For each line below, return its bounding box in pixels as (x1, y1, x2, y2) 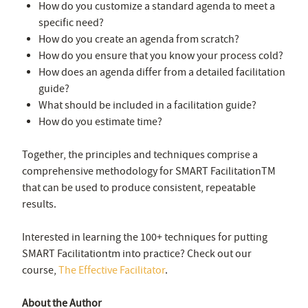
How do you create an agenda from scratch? (38, 32, 239, 46)
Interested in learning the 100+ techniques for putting (22, 230, 267, 244)
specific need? (38, 15, 104, 30)
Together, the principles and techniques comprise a (22, 147, 258, 162)
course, (22, 263, 58, 277)
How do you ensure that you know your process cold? (38, 48, 283, 63)
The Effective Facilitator (58, 263, 165, 277)
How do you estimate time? (38, 114, 162, 129)
